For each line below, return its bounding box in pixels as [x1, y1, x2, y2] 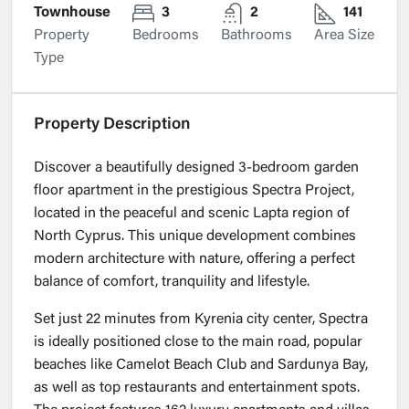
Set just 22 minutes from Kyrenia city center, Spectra [34, 312, 368, 328]
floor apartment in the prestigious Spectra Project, [34, 184, 354, 199]
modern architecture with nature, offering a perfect [34, 252, 355, 267]
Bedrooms [132, 28, 199, 44]
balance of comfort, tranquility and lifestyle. [34, 275, 309, 290]
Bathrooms [221, 28, 292, 44]
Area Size [314, 28, 374, 44]
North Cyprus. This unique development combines [34, 229, 356, 245]
